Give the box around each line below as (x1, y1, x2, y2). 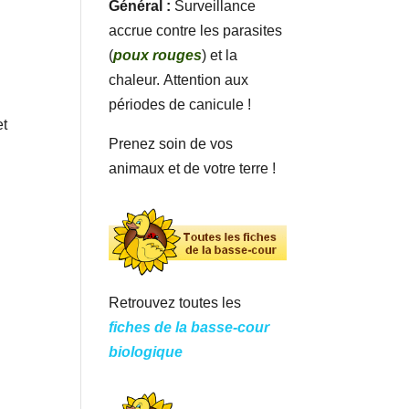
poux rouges (113, 47, 203, 63)
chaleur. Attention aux (109, 71, 249, 88)
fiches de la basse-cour (109, 320, 270, 336)
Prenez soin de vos (109, 135, 234, 152)
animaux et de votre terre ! (109, 160, 277, 176)
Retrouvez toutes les (109, 295, 242, 311)
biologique (109, 344, 184, 361)
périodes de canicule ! (109, 96, 252, 112)
